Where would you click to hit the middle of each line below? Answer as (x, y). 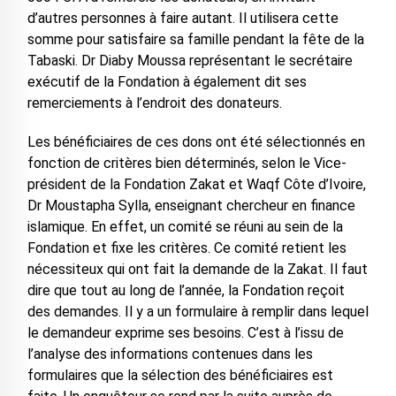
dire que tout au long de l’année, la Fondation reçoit (186, 291)
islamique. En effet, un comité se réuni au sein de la (185, 227)
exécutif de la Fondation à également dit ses (167, 82)
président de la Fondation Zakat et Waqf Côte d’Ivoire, (196, 185)
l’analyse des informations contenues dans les (170, 354)
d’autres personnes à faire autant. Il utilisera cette (183, 19)
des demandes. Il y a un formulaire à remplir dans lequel (198, 312)
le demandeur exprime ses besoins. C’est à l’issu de (185, 333)
